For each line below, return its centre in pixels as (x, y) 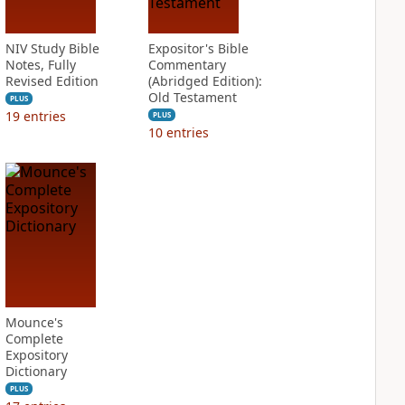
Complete (34, 339)
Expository (36, 355)
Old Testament (192, 97)
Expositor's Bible (198, 48)
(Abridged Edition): (205, 81)
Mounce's (34, 322)
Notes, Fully (40, 65)
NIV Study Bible (52, 48)
